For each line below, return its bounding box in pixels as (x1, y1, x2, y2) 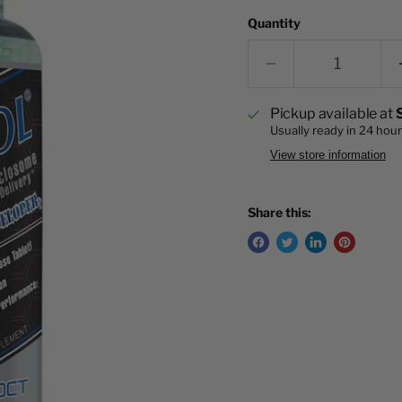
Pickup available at (269, 105, 396, 123)
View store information (269, 148, 386, 162)
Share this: (247, 205, 311, 221)
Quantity (247, 15, 301, 31)
